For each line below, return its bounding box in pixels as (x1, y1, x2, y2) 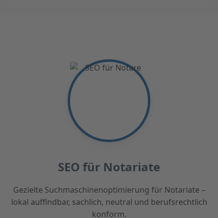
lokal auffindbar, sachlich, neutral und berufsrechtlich (11, 196, 207, 207)
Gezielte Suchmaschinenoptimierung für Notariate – (13, 184, 205, 195)
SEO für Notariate (58, 158, 160, 175)
